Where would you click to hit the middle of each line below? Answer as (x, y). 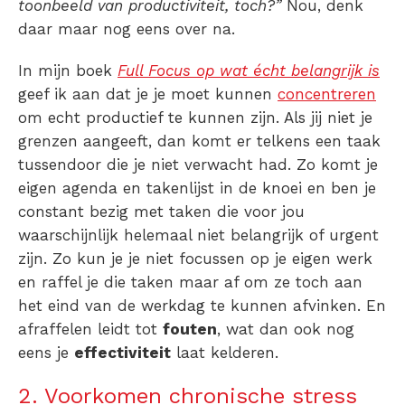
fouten (190, 329)
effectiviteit (122, 352)
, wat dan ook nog (286, 329)
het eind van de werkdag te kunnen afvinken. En (202, 305)
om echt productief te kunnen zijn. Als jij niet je (195, 117)
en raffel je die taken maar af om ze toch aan (190, 282)
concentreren (327, 94)
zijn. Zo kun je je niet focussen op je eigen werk (195, 258)
